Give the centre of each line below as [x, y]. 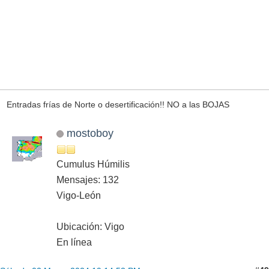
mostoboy [90, 133]
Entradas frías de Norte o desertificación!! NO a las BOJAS [118, 105]
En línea [74, 242]
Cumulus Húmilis [93, 164]
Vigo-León [79, 195]
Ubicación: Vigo [90, 226]
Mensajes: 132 [88, 180]
